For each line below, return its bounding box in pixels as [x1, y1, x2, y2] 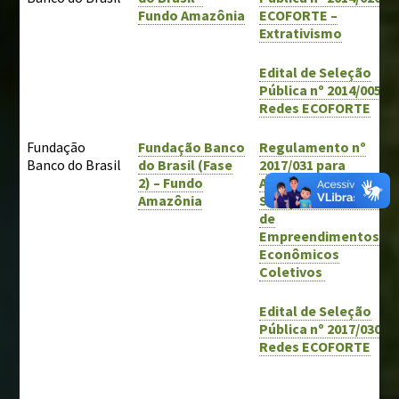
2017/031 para [259, 155, 346, 174]
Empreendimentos [259, 226, 380, 245]
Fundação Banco [138, 137, 246, 156]
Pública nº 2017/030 [259, 319, 382, 338]
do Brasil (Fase [138, 155, 233, 174]
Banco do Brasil [27, 155, 122, 174]
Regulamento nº [259, 137, 367, 156]
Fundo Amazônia [138, 5, 246, 24]
